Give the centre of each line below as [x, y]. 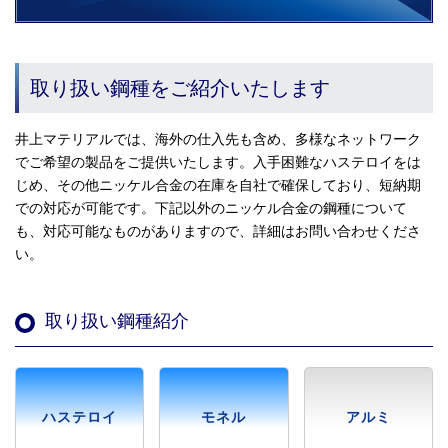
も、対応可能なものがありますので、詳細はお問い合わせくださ [218, 231]
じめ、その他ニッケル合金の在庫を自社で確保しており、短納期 [218, 185]
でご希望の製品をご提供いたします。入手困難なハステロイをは [218, 162]
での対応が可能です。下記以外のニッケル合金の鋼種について [211, 208]
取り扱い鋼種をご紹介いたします [180, 88]
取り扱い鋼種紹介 [117, 321]
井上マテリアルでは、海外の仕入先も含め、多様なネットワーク [218, 139]
